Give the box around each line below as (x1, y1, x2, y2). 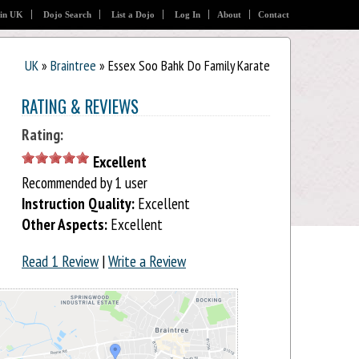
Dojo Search (43, 10, 91, 19)
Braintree (50, 56, 96, 75)
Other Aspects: (22, 214, 107, 235)
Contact (258, 10, 289, 19)
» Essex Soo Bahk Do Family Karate (96, 56, 270, 75)
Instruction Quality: (22, 193, 135, 214)
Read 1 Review (22, 250, 99, 271)
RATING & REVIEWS (22, 94, 139, 119)
